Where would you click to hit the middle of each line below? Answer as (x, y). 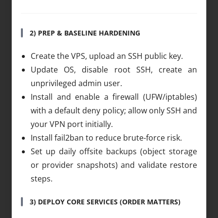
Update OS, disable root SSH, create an (114, 69)
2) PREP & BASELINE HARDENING (85, 33)
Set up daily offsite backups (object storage (114, 151)
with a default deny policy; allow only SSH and (114, 110)
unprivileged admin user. (76, 83)
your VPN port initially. (72, 124)
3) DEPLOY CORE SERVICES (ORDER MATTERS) (105, 201)
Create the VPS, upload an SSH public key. (107, 56)
